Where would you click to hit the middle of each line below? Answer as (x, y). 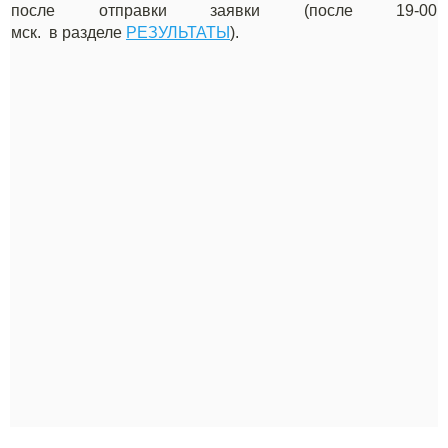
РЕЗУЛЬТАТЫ (178, 33)
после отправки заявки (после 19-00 (224, 11)
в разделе (87, 33)
